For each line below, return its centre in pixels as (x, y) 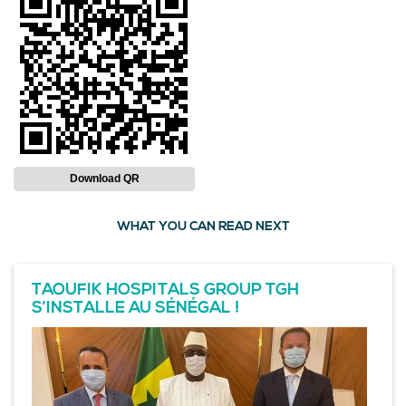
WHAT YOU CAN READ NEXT (203, 227)
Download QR (104, 179)
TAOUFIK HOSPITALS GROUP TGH (165, 291)
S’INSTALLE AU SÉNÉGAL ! (135, 309)
